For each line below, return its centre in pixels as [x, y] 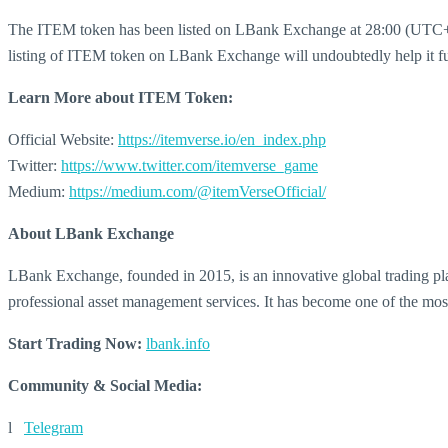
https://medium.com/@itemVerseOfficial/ [197, 191]
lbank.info [178, 343]
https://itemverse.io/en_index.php [222, 139]
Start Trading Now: [75, 343]
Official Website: [63, 139]
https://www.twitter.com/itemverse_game [189, 165]
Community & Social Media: [105, 385]
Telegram [53, 427]
